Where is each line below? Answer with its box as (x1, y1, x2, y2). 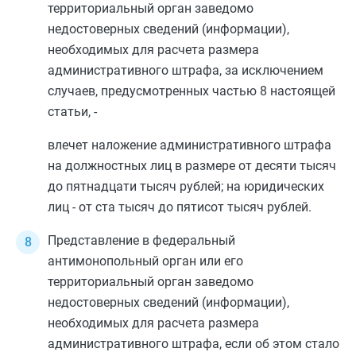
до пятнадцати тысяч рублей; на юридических (48, 179, 324, 194)
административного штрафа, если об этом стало (48, 336, 339, 351)
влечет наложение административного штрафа (48, 137, 331, 153)
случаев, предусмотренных (48, 83, 212, 99)
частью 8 (212, 83, 267, 99)
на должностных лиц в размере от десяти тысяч (48, 158, 336, 173)
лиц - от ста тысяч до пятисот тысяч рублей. (48, 199, 311, 215)
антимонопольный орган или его (48, 253, 243, 269)
